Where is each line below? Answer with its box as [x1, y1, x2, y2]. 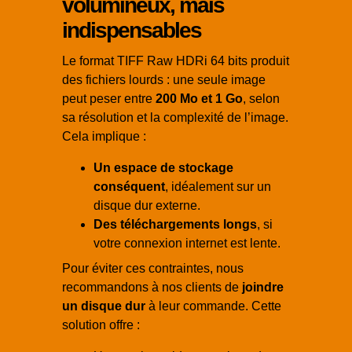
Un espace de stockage [93, 161, 233, 175]
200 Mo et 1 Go [156, 92, 243, 106]
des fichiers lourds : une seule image [62, 73, 266, 87]
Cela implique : [62, 130, 146, 144]
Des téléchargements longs [93, 218, 257, 232]
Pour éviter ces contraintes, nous [62, 262, 244, 276]
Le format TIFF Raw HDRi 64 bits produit [62, 54, 289, 68]
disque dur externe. [93, 199, 200, 213]
